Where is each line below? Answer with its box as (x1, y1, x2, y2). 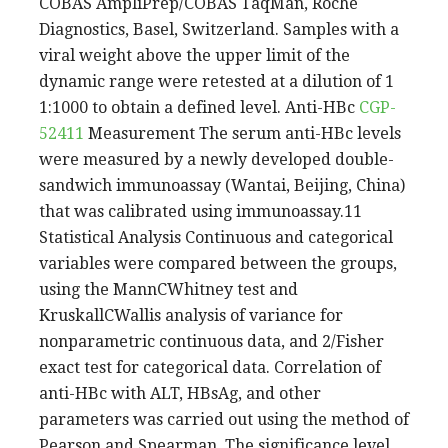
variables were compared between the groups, (39, 253, 397, 273)
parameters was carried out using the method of (39, 409, 409, 429)
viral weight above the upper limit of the (39, 45, 350, 65)
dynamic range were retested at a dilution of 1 (39, 71, 394, 91)
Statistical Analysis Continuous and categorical (39, 227, 393, 247)
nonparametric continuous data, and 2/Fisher (39, 331, 384, 351)
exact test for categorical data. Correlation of (39, 357, 381, 377)
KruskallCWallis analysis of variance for (39, 305, 343, 325)
